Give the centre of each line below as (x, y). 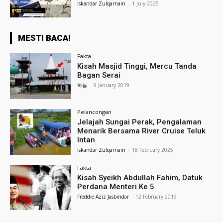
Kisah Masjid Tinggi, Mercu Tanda (137, 66)
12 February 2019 (156, 196)
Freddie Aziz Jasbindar (103, 196)
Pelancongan (95, 111)
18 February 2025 (153, 150)
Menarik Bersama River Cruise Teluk (142, 131)
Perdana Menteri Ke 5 (116, 186)
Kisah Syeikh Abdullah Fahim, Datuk (140, 177)
